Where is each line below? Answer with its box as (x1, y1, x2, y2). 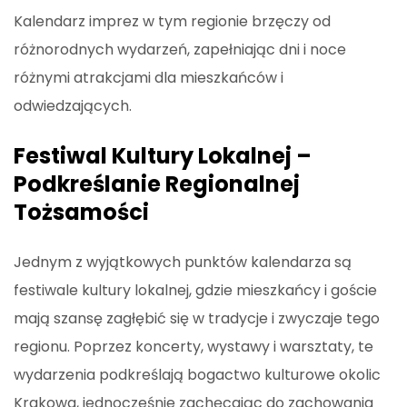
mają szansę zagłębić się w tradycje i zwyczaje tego (14, 308, 380, 330)
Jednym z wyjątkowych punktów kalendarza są (14, 252, 352, 273)
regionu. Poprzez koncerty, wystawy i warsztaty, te (14, 336, 373, 358)
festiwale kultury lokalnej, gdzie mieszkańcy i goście (14, 280, 377, 302)
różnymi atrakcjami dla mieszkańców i (14, 67, 283, 89)
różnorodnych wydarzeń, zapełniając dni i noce (14, 39, 346, 61)
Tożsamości (14, 197, 149, 228)
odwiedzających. (14, 95, 132, 117)
